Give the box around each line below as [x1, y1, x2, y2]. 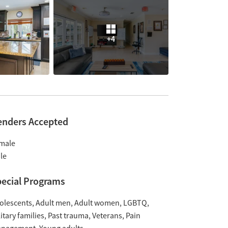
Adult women [74, 198, 120, 208]
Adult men [35, 198, 71, 208]
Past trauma [47, 211, 89, 221]
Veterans [92, 211, 122, 221]
